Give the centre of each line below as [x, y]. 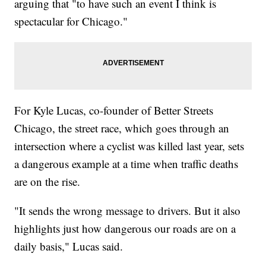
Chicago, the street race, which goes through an [122, 128]
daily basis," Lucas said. [69, 246]
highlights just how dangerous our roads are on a [125, 228]
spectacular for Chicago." [71, 21]
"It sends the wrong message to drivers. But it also [128, 210]
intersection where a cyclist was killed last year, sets [129, 145]
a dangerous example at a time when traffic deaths [126, 163]
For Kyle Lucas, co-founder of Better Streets [114, 110]
